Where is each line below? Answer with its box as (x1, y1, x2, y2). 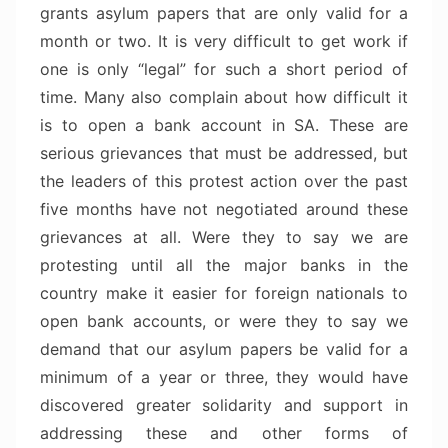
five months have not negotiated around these (40, 199, 408, 220)
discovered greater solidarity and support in (40, 395, 408, 416)
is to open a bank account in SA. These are (40, 115, 408, 136)
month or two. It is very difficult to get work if (40, 31, 408, 52)
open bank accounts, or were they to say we (40, 311, 408, 332)
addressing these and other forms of (40, 423, 408, 444)
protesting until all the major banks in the (40, 255, 408, 276)
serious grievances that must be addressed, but (40, 143, 408, 164)
